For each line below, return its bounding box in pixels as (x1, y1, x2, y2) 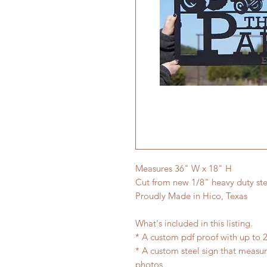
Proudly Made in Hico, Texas (135, 190, 247, 201)
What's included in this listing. (135, 218, 253, 229)
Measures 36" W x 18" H (135, 163, 232, 174)
